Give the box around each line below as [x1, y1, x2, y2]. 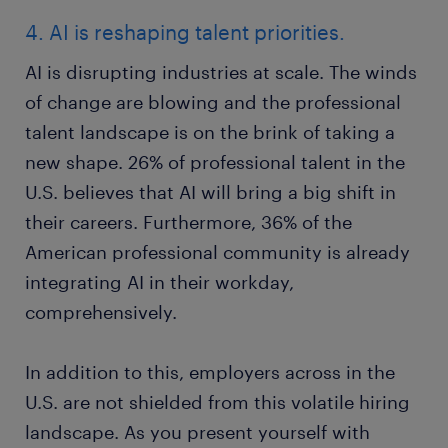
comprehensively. [25, 301, 177, 324]
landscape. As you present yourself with [25, 421, 370, 444]
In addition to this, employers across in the [25, 361, 395, 384]
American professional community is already [25, 241, 410, 264]
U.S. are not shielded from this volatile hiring [25, 391, 410, 414]
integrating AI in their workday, [25, 271, 294, 294]
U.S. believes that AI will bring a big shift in [25, 181, 396, 204]
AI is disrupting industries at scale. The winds [25, 61, 417, 84]
